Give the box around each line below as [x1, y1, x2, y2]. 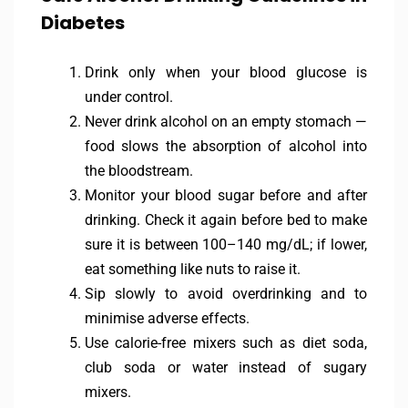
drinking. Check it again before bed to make [85, 211, 367, 229]
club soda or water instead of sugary [85, 359, 367, 377]
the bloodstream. [85, 162, 193, 180]
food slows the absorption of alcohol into [85, 138, 367, 156]
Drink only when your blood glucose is [85, 64, 367, 82]
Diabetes [41, 10, 125, 36]
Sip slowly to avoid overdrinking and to [85, 285, 367, 303]
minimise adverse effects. [85, 310, 250, 328]
